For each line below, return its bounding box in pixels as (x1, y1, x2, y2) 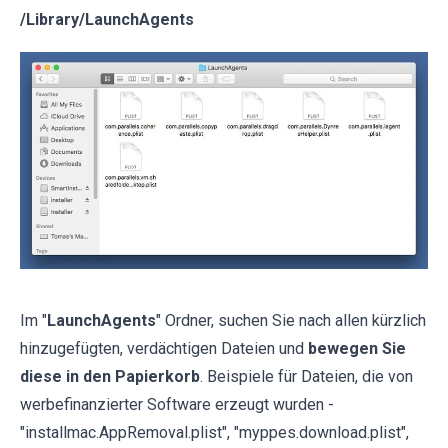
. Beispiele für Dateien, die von (200, 367, 413, 387)
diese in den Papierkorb (20, 367, 200, 387)
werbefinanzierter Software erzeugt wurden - (20, 395, 334, 415)
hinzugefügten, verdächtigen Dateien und (20, 339, 308, 359)
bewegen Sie (308, 339, 406, 359)
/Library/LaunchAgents (20, 10, 194, 30)
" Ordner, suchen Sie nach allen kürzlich (156, 311, 426, 331)
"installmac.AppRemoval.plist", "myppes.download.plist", (20, 423, 409, 443)
